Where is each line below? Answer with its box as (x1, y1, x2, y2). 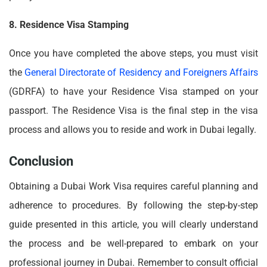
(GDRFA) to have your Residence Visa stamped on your (9, 86, 258, 98)
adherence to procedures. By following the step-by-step (9, 199, 258, 211)
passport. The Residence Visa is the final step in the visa (9, 105, 258, 117)
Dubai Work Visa (61, 180, 135, 192)
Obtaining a (9, 180, 61, 192)
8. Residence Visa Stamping (9, 19, 129, 31)
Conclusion (9, 153, 73, 169)
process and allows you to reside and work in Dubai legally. (9, 124, 256, 136)
